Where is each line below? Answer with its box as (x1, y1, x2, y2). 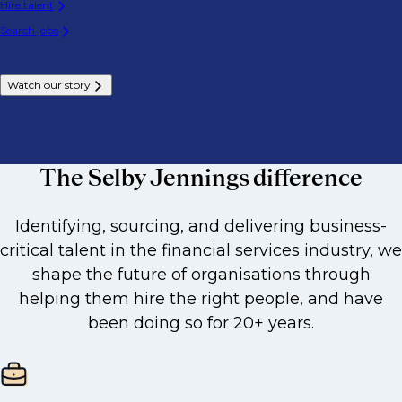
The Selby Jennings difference (39, 163, 363, 191)
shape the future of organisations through (31, 265, 371, 284)
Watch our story (7, 78, 91, 92)
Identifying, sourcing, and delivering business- (15, 216, 387, 236)
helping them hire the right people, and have (19, 289, 383, 309)
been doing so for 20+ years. (88, 313, 314, 333)
